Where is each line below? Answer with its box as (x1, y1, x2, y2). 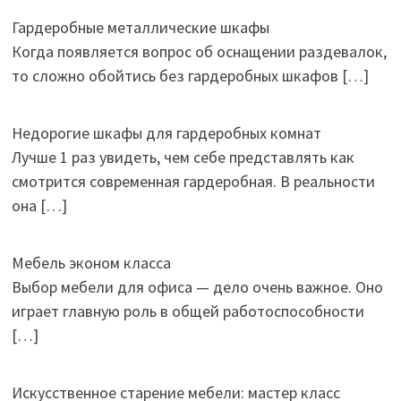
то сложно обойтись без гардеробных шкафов (11, 64, 342, 86)
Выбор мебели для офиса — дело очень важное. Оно (11, 276, 383, 297)
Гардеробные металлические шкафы (11, 16, 269, 38)
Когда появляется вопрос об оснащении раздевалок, (11, 40, 387, 62)
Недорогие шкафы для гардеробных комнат (11, 122, 321, 143)
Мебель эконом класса (11, 252, 171, 273)
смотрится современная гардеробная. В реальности (11, 170, 375, 192)
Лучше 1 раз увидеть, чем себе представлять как (11, 146, 354, 167)
